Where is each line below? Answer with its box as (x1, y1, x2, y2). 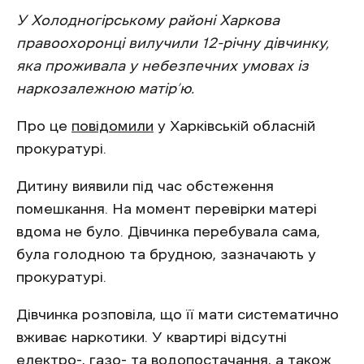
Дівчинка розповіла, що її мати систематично (16, 307, 339, 323)
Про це (16, 119, 71, 134)
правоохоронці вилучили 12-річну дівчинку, (16, 36, 329, 51)
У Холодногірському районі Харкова (16, 13, 279, 28)
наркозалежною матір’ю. (16, 81, 194, 97)
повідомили (71, 119, 154, 134)
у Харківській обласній (154, 119, 315, 134)
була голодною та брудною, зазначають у (16, 247, 316, 262)
